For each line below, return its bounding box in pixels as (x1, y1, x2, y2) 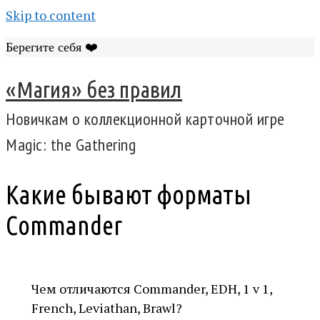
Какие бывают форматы (6, 180, 251, 210)
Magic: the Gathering (6, 134, 136, 156)
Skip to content (6, 6, 96, 24)
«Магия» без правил (6, 76, 182, 103)
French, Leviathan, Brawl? (31, 299, 182, 317)
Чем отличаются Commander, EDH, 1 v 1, (31, 280, 272, 298)
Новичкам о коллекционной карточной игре (6, 108, 285, 131)
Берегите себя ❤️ (6, 40, 98, 54)
